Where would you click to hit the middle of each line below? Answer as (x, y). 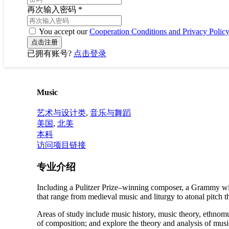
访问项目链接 (61, 145)
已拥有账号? (50, 54)
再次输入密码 (53, 10)
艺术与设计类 (61, 113)
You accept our (63, 32)
